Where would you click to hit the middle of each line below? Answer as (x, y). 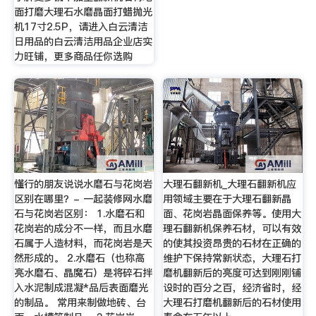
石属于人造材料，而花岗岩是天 (83, 243)
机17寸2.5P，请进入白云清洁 (80, 27)
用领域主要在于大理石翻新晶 (227, 199)
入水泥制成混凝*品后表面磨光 (81, 287)
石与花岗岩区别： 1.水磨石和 (79, 213)
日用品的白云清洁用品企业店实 (83, 42)
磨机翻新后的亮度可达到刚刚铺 (232, 273)
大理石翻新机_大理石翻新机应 (230, 184)
